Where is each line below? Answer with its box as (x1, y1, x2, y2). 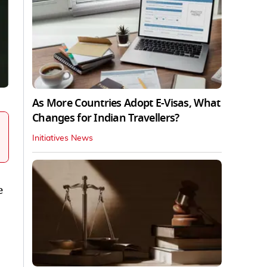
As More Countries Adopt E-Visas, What (32, 95, 221, 111)
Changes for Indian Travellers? (32, 110, 179, 126)
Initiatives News (32, 133, 93, 142)
